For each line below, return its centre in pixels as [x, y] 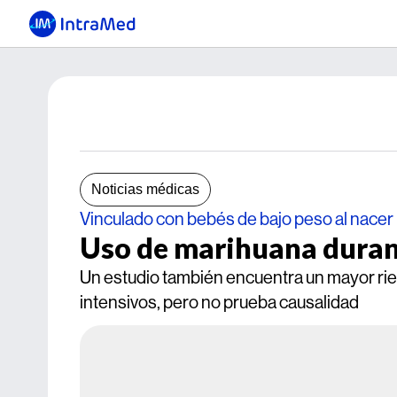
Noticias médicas [145, 189]
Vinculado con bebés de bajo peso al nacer [237, 218]
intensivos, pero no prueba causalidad [219, 302]
